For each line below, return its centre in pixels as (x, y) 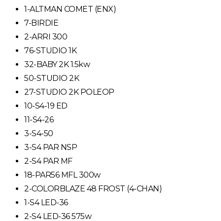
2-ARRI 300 (46, 37)
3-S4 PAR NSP (51, 147)
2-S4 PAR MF (48, 161)
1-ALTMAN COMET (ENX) (70, 9)
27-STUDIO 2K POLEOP (69, 92)
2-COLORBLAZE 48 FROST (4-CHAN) (93, 188)
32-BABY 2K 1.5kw (57, 64)
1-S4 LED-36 (46, 202)
